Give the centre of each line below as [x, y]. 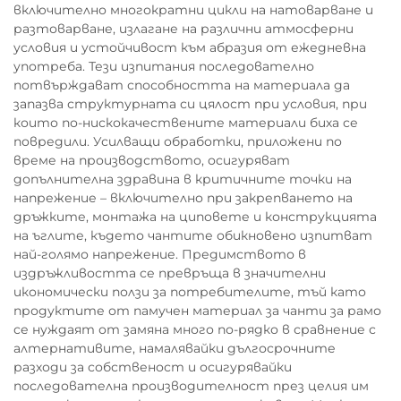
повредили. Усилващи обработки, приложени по [178, 141]
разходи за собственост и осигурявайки [153, 367]
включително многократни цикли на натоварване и [193, 10]
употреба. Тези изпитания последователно [164, 66]
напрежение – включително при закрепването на [183, 198]
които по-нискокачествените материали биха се [186, 123]
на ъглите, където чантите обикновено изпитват [193, 235]
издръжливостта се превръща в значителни [170, 273]
